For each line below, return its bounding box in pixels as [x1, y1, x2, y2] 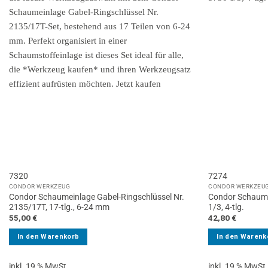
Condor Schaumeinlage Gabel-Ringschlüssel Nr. [8, 191, 184, 202]
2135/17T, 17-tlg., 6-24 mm [8, 202, 109, 212]
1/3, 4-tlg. [208, 202, 245, 212]
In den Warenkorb [17, 232, 80, 240]
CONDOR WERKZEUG [8, 182, 71, 190]
